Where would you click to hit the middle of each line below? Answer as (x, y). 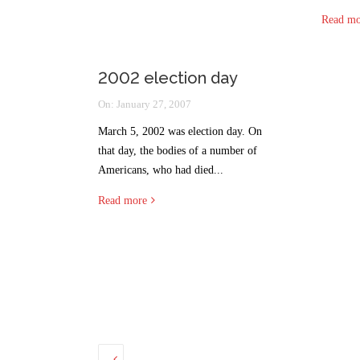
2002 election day (168, 78)
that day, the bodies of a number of (178, 151)
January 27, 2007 (154, 104)
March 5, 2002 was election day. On (180, 131)
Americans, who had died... (161, 170)
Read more (123, 200)
